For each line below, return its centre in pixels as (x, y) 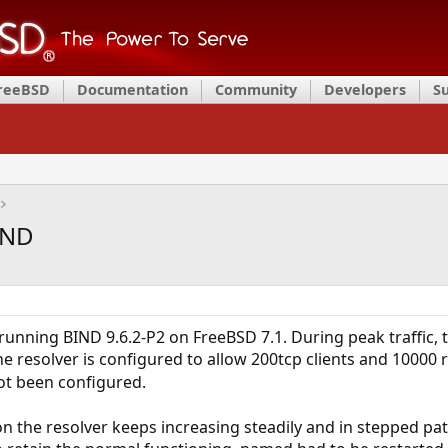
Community (256, 89)
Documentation (132, 89)
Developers (365, 89)
